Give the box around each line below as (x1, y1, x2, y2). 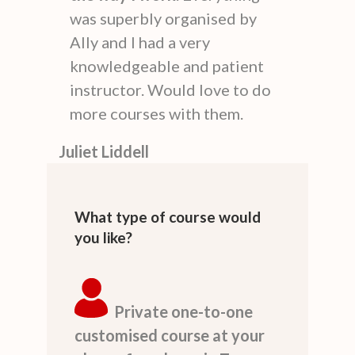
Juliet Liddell (59, 141, 149, 161)
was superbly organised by (70, 8, 257, 28)
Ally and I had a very (70, 32, 210, 52)
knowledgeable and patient (70, 55, 264, 75)
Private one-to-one (114, 301, 253, 321)
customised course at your (74, 325, 265, 345)
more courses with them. (70, 103, 243, 123)
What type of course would (74, 207, 261, 226)
